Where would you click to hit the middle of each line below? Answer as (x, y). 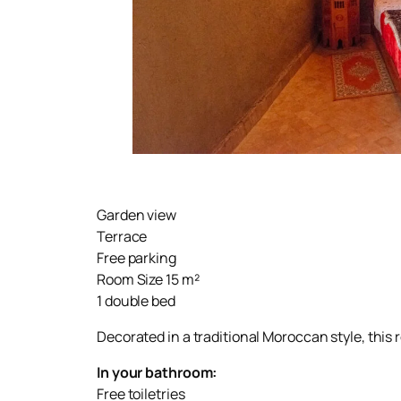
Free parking (137, 257)
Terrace (122, 236)
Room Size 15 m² (148, 279)
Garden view (137, 214)
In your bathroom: (157, 372)
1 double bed (136, 300)
